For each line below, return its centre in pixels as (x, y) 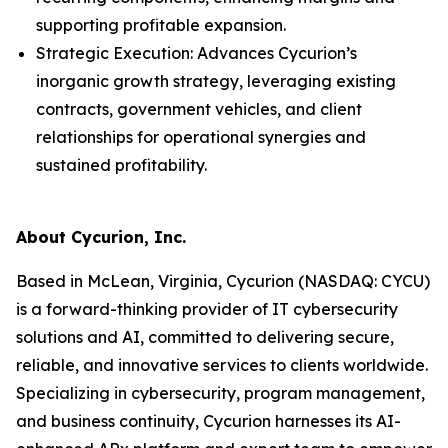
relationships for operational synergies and (201, 137)
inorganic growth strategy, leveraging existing (216, 81)
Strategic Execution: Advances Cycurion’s (196, 53)
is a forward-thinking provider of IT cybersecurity (207, 309)
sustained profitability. (121, 165)
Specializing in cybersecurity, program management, (220, 393)
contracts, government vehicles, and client (199, 109)
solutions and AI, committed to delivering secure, (205, 337)
